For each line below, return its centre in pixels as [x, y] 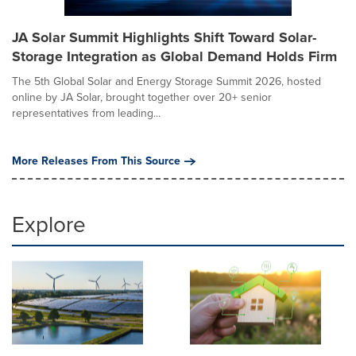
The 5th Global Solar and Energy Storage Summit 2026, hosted [166, 81]
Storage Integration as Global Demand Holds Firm [174, 56]
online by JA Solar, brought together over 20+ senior [142, 97]
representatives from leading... [86, 113]
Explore [49, 224]
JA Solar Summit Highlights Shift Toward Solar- [164, 37]
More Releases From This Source [96, 161]
